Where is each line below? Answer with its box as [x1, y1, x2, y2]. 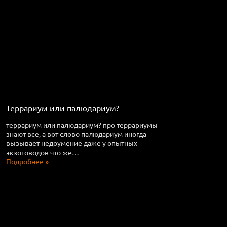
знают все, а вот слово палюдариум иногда [6, 129, 146, 138]
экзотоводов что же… [6, 147, 79, 157]
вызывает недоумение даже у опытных [6, 138, 137, 147]
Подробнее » [6, 157, 49, 166]
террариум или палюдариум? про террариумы [6, 120, 158, 129]
